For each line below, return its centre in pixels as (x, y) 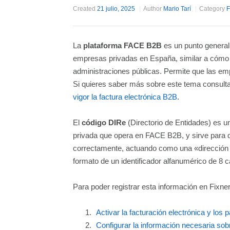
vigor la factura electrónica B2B (125, 97)
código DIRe (104, 122)
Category (212, 9)
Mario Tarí (177, 9)
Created (84, 9)
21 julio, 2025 (116, 9)
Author (152, 9)
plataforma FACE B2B (122, 45)
